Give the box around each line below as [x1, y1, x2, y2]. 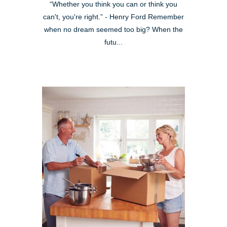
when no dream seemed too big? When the [44, 26, 183, 34]
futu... [104, 39, 123, 47]
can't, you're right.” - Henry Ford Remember [43, 13, 184, 21]
